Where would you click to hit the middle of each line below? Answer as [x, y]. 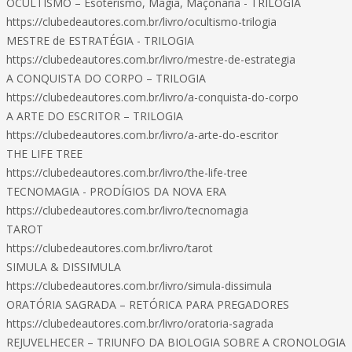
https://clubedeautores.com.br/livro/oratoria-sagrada [140, 323]
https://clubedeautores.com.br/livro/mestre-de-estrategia [151, 59]
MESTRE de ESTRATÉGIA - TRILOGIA [100, 40]
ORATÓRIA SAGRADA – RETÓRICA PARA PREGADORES [148, 304]
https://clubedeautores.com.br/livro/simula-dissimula [139, 286]
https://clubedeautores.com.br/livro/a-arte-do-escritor [142, 135]
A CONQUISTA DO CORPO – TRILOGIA [106, 78]
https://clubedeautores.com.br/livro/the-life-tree [127, 172]
